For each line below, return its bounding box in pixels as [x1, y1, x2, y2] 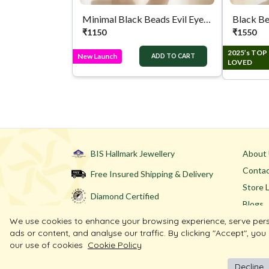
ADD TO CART [151, 52, 195, 60]
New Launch [77, 51, 117, 61]
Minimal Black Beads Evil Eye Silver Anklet [204, 13, 211, 25]
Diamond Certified [91, 190, 159, 201]
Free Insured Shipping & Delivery [91, 169, 213, 180]
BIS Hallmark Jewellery [91, 148, 175, 159]
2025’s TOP [228, 48, 267, 58]
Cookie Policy [88, 240, 142, 250]
